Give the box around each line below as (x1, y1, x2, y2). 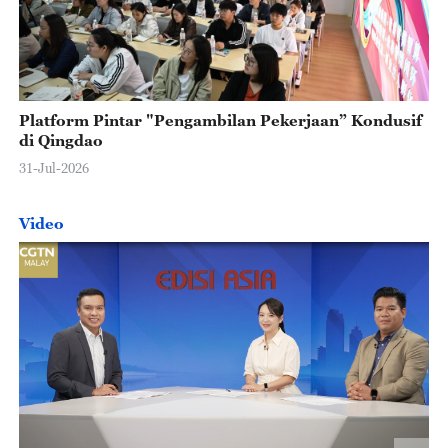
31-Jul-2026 (18, 159, 89, 176)
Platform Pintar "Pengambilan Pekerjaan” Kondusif (18, 111, 422, 130)
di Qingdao (18, 131, 103, 150)
